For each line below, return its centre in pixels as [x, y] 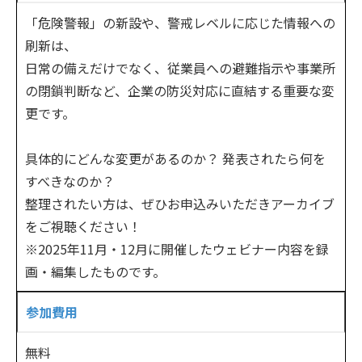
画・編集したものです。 [95, 272]
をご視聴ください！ [83, 227]
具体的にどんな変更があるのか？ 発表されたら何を [175, 159]
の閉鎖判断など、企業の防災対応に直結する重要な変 [180, 91]
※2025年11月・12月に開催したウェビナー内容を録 [177, 249]
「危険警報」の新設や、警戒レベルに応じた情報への [180, 23]
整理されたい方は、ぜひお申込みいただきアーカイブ [180, 204]
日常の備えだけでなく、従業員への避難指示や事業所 [180, 68]
